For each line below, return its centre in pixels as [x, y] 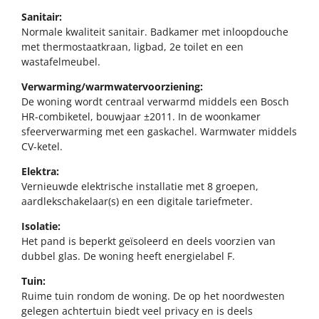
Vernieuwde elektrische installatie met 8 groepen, [140, 186]
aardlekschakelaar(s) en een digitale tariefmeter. [137, 201]
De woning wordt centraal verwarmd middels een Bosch [155, 101]
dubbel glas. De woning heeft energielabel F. [128, 256]
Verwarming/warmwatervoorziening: [112, 86]
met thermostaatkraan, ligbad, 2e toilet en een [132, 46]
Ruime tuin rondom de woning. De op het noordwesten [153, 296]
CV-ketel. [42, 146]
